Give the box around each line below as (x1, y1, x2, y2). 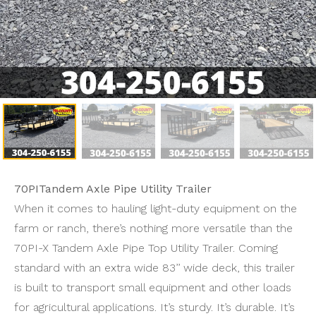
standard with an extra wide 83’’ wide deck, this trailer (14, 261, 295, 275)
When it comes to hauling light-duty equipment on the (14, 202, 297, 216)
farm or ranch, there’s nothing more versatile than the (14, 221, 293, 236)
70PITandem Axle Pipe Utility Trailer (14, 182, 212, 196)
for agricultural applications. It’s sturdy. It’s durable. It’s (14, 300, 295, 315)
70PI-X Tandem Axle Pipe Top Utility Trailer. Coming (14, 241, 278, 255)
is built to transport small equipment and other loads (14, 281, 291, 295)
